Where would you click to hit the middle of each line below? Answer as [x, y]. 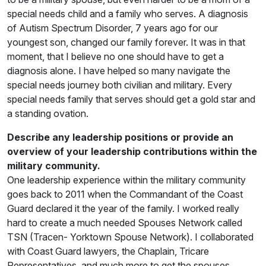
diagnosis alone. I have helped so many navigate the [119, 70]
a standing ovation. [48, 113]
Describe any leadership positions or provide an [120, 137]
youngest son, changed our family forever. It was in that [126, 42]
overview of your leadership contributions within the [132, 151]
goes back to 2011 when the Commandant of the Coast [125, 194]
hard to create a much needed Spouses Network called [125, 222]
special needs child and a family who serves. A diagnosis [128, 13]
